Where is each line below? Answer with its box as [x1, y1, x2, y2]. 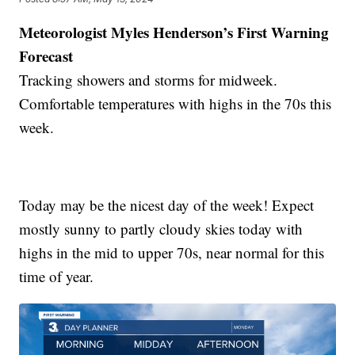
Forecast [19, 44, 74, 67]
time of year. [19, 265, 94, 286]
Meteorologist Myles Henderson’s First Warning [19, 21, 330, 43]
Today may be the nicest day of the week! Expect [19, 194, 315, 215]
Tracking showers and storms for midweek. [19, 69, 278, 90]
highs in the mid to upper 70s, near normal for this [19, 242, 325, 262]
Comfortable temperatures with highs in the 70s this [19, 93, 332, 113]
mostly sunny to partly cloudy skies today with [19, 218, 303, 239]
